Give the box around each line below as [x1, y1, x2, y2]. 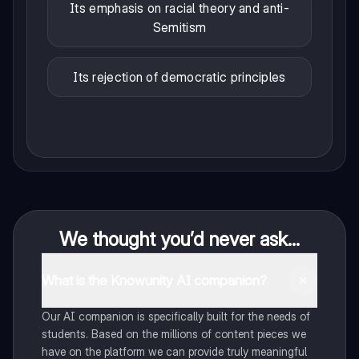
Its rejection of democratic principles [73, 69, 286, 86]
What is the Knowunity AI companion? [41, 272, 267, 288]
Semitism [152, 19, 207, 36]
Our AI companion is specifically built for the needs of [41, 309, 310, 324]
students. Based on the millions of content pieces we [41, 327, 306, 341]
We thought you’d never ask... [58, 228, 300, 252]
